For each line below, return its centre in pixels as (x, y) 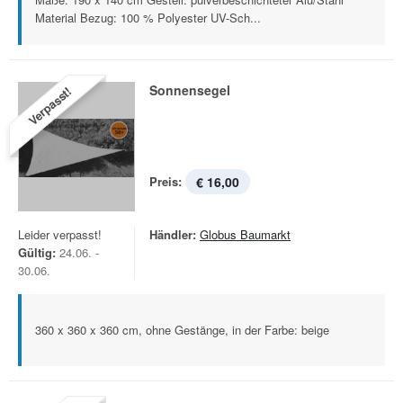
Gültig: (37, 252)
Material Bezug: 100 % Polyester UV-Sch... (148, 18)
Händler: (173, 234)
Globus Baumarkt (245, 234)
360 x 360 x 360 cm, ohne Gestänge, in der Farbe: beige (182, 330)
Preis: (166, 181)
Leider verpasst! (60, 234)
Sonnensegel (190, 90)
